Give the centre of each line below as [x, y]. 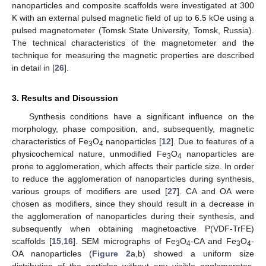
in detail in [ [33, 67]
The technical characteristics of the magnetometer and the [133, 42]
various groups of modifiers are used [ [90, 191]
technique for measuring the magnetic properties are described [133, 55]
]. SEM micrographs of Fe [124, 241]
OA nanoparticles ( [52, 253]
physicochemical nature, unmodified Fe [89, 153]
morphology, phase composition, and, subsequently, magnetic [133, 129]
